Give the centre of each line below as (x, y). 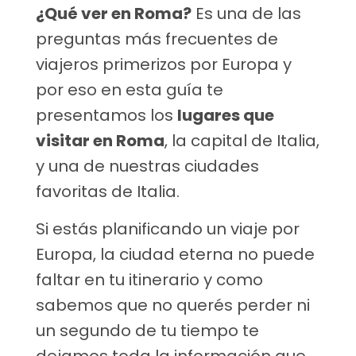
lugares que (226, 116)
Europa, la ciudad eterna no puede (175, 255)
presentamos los (106, 116)
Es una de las (246, 14)
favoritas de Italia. (108, 192)
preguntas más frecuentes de (157, 39)
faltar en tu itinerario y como (149, 280)
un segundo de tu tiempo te (147, 331)
